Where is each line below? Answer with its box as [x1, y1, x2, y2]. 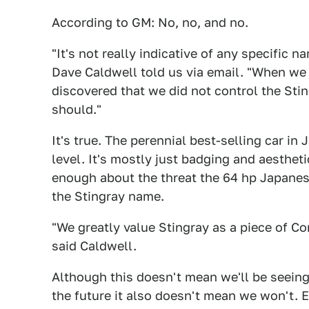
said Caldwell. [52, 239, 137, 253]
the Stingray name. [52, 189, 164, 203]
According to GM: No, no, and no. [52, 15, 248, 30]
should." [52, 102, 101, 117]
